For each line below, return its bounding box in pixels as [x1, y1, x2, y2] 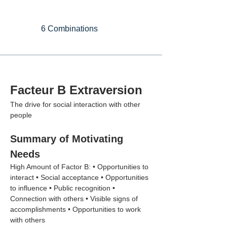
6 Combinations [41, 24, 98, 33]
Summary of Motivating [10, 133, 126, 144]
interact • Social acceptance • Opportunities [10, 173, 150, 181]
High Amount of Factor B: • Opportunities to [10, 163, 150, 171]
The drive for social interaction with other [10, 100, 142, 108]
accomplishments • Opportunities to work [10, 205, 143, 213]
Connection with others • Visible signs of [10, 195, 140, 203]
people [10, 111, 32, 119]
